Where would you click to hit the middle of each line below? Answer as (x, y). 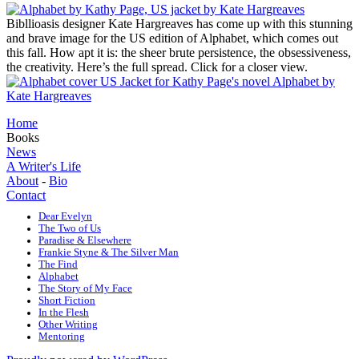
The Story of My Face (85, 289)
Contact (26, 196)
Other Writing (68, 325)
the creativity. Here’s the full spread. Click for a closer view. (157, 67)
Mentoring (62, 337)
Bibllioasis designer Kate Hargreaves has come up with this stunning (179, 24)
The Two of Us (70, 229)
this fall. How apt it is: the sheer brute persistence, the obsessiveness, (179, 53)
